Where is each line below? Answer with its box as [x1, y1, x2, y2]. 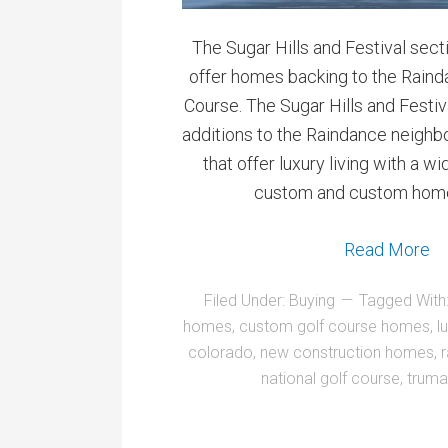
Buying [289, 290, 335, 310]
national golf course [260, 368, 400, 388]
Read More [344, 238, 430, 260]
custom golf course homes [238, 316, 430, 336]
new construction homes [260, 342, 434, 362]
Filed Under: [204, 290, 289, 310]
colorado [188, 342, 253, 362]
